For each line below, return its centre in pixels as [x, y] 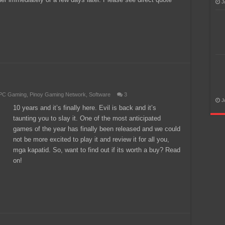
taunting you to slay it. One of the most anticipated [87, 118]
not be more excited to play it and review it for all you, [91, 139]
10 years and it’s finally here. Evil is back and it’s [85, 108]
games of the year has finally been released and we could [97, 129]
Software [100, 94]
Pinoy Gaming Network [58, 94]
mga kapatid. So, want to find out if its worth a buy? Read [97, 150]
